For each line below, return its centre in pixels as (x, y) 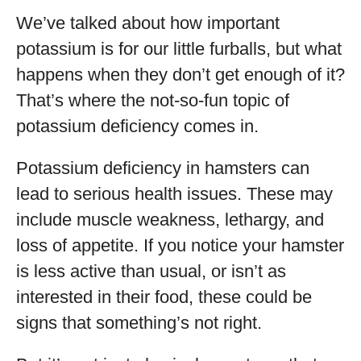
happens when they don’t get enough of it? (180, 75)
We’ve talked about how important (148, 23)
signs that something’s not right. (139, 323)
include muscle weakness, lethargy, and (170, 220)
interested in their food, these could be (164, 297)
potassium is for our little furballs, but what (179, 49)
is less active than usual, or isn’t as (151, 271)
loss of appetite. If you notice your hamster (180, 245)
